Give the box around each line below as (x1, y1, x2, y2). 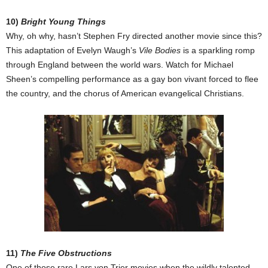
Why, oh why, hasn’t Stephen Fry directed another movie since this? (6, 31, 262, 41)
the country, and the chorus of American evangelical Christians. (6, 89, 244, 99)
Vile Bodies (139, 45, 181, 56)
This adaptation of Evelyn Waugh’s (6, 45, 139, 56)
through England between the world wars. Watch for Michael (6, 60, 233, 70)
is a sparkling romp (181, 45, 255, 56)
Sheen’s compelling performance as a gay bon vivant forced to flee (6, 74, 258, 84)
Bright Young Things (21, 17, 106, 27)
